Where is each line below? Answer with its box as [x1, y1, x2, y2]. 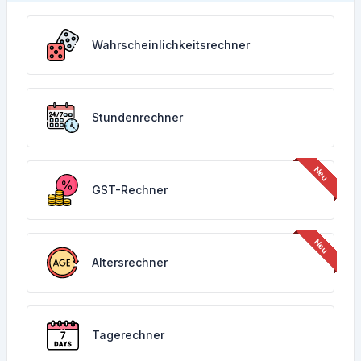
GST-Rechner [92, 183, 168, 197]
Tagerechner [92, 328, 164, 342]
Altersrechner [92, 255, 168, 269]
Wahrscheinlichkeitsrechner [92, 38, 250, 52]
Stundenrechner [92, 110, 183, 124]
